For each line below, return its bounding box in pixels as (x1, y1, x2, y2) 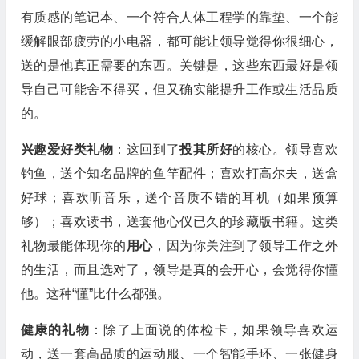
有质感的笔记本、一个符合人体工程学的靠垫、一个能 (20, 10, 338, 24)
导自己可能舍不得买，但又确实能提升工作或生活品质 (20, 83, 338, 96)
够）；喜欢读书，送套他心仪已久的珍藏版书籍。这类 (20, 215, 338, 228)
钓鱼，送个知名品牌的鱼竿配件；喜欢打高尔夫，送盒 (20, 167, 338, 180)
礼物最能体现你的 (20, 239, 127, 252)
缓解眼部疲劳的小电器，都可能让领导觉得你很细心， (20, 34, 338, 48)
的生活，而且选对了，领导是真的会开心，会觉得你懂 (20, 263, 338, 276)
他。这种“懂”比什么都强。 (20, 287, 170, 301)
